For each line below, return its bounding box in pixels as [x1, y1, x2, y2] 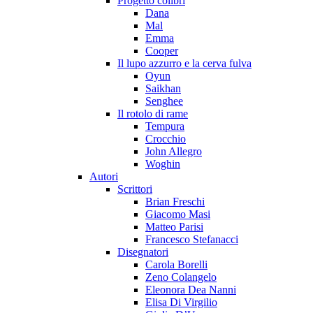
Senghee [145, 95, 183, 107]
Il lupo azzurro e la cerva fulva [117, 57, 252, 69]
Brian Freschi [145, 196, 205, 208]
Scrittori [117, 183, 152, 195]
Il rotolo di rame [117, 108, 188, 119]
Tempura [145, 120, 184, 132]
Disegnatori [117, 246, 168, 258]
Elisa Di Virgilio [145, 296, 217, 308]
